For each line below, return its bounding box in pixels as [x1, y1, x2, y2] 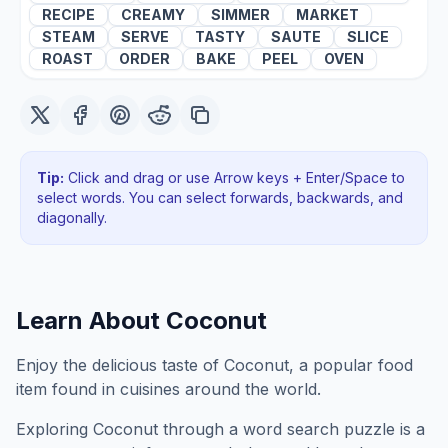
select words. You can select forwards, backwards [37, 189, 370, 206]
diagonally [37, 209, 104, 226]
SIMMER [211, 6, 270, 23]
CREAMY [121, 6, 185, 23]
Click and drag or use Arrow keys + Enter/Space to [64, 169, 405, 186]
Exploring [16, 419, 93, 439]
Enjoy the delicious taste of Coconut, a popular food [16, 355, 413, 375]
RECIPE [42, 6, 95, 23]
